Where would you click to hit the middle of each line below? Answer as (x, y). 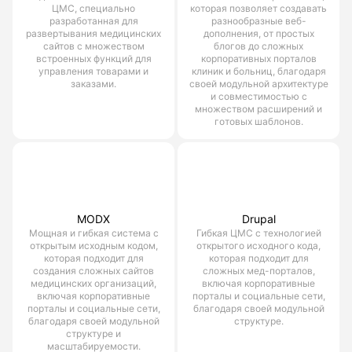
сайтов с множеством (93, 46)
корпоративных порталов (258, 58)
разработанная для (93, 20)
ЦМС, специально (93, 8)
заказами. (93, 83)
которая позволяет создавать (258, 8)
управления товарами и (93, 71)
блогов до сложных (258, 46)
